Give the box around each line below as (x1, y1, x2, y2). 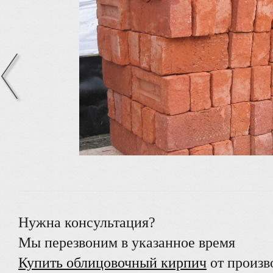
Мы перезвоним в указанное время (18, 234, 235, 250)
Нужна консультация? (18, 214, 155, 230)
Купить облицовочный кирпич (18, 254, 207, 271)
